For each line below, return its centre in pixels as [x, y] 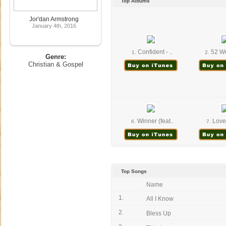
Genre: [55, 57]
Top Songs [134, 171]
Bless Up [159, 213]
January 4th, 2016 [54, 26]
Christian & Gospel [55, 64]
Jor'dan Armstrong [54, 19]
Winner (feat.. [154, 121]
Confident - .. [154, 52]
